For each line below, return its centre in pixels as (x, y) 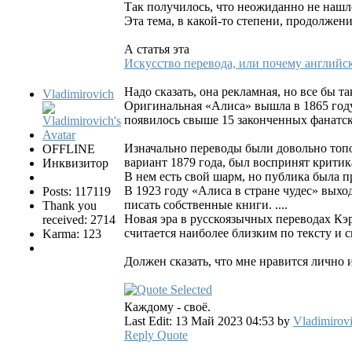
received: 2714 (79, 219)
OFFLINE (69, 148)
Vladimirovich (78, 93)
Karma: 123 (72, 233)
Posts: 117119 (77, 191)
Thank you (70, 205)
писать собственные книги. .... (206, 204)
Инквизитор (75, 163)
